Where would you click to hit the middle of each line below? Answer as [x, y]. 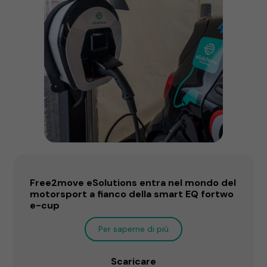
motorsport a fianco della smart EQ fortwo [132, 194]
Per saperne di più [133, 229]
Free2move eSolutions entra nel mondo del [133, 182]
